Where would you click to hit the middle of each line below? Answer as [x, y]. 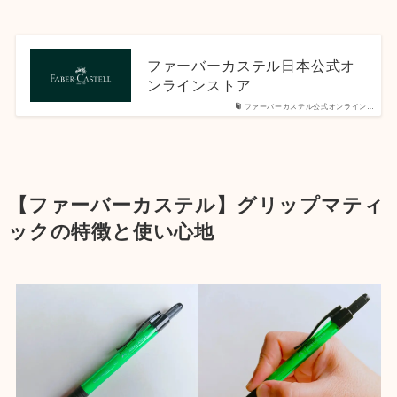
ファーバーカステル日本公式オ [251, 65]
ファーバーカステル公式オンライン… [309, 106]
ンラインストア [199, 85]
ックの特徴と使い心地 [111, 232]
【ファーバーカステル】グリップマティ [196, 205]
